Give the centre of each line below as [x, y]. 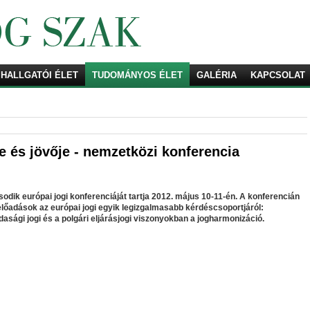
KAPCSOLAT [278, 75]
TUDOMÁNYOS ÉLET [137, 75]
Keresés [129, 75]
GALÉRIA [217, 75]
